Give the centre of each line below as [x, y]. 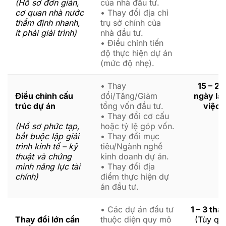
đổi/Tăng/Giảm [129, 96]
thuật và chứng [43, 156]
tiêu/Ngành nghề [131, 146]
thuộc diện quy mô [136, 219]
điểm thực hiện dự [135, 176]
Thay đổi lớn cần [47, 219]
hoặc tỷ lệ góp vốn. [137, 126]
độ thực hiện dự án [136, 53]
